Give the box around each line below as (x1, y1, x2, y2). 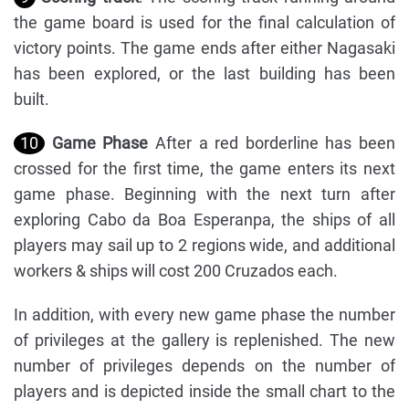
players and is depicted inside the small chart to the (14, 382, 395, 402)
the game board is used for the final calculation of (14, 13, 395, 33)
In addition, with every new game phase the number (14, 305, 395, 325)
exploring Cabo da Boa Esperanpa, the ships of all (14, 210, 395, 230)
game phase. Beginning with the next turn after (14, 184, 395, 204)
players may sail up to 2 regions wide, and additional (14, 236, 395, 256)
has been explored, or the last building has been (14, 64, 395, 84)
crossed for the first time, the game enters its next (14, 159, 395, 179)
